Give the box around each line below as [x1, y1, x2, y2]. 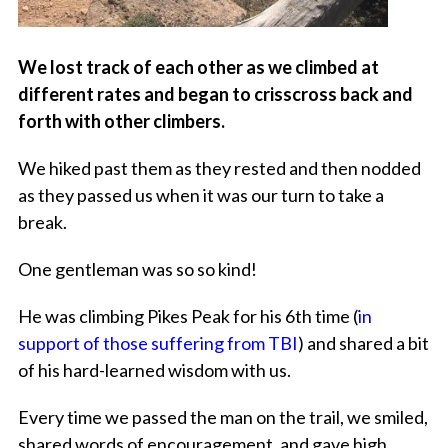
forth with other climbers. [17, 110, 225, 133]
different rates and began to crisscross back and [17, 83, 413, 106]
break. [17, 211, 67, 234]
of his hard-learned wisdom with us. [17, 359, 291, 382]
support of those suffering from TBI [17, 332, 298, 355]
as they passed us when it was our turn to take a [17, 184, 384, 207]
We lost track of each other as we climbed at [17, 56, 379, 79]
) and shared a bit [297, 332, 429, 355]
